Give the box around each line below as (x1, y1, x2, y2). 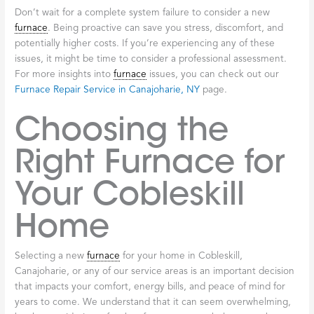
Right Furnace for (15, 141, 285, 182)
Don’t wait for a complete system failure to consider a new (15, 8, 271, 18)
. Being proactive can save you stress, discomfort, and (48, 23, 284, 33)
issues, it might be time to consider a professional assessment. (15, 54, 287, 64)
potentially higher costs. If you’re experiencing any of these (15, 39, 275, 48)
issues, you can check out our (146, 69, 280, 79)
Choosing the (15, 109, 229, 150)
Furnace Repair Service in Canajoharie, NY (15, 85, 200, 95)
